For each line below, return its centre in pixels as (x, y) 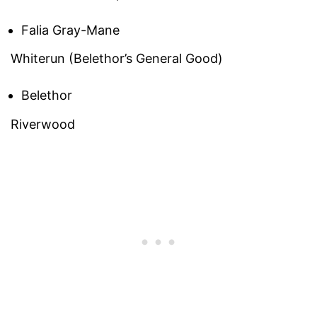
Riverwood (43, 124)
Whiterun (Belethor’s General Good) (117, 59)
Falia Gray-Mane (70, 30)
